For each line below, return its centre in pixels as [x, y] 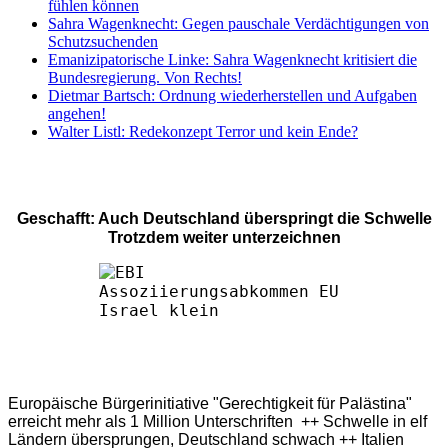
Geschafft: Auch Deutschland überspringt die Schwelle [224, 219]
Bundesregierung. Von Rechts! [145, 78]
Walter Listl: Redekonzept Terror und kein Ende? [203, 132]
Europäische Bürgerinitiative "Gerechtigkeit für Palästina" [210, 404]
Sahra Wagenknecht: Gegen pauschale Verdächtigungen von [238, 24]
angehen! [77, 114]
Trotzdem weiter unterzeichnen [224, 238]
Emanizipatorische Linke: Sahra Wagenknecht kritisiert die [232, 60]
